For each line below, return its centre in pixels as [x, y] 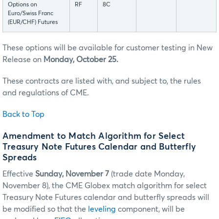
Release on [23, 59]
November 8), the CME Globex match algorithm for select [105, 186]
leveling [102, 209]
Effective [19, 174]
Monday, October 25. [81, 59]
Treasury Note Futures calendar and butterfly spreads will [106, 198]
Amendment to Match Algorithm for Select [94, 137]
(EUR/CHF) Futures [33, 22]
